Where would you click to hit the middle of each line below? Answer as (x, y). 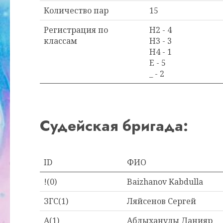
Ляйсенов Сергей (162, 201)
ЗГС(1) (56, 201)
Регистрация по (76, 30)
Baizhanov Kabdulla (165, 182)
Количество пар (76, 10)
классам (60, 41)
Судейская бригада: (114, 126)
